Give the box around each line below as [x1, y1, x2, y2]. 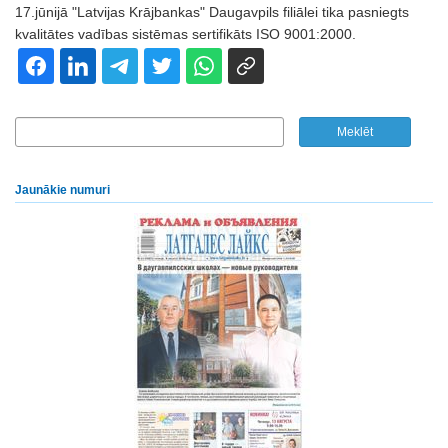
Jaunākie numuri [15, 183, 110, 197]
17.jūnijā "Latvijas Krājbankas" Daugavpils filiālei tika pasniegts [15, 4, 409, 20]
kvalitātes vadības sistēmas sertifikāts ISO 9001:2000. [15, 26, 356, 42]
